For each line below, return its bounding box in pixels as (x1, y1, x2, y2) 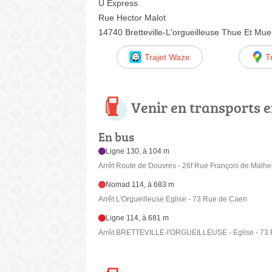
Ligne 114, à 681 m (106, 214, 169, 223)
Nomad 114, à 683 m (106, 180, 175, 189)
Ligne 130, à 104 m (106, 147, 170, 156)
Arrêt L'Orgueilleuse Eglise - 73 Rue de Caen (98, 195, 247, 204)
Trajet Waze (144, 52, 190, 62)
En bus (98, 128, 134, 146)
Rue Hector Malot (98, 12, 166, 22)
